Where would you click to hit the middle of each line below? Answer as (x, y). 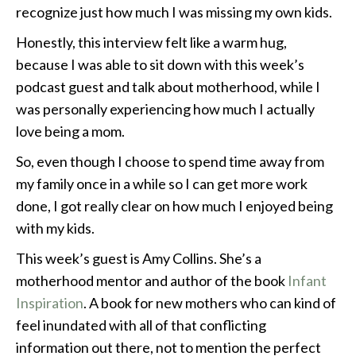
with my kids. (55, 228)
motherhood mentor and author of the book (152, 281)
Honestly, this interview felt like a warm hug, (151, 43)
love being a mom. (70, 132)
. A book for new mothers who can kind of (210, 303)
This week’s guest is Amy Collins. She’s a (139, 259)
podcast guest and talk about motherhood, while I (168, 87)
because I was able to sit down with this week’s (160, 65)
